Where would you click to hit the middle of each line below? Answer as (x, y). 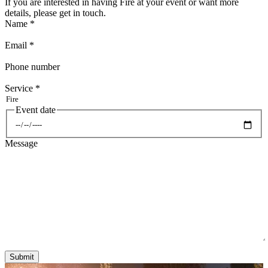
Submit (22, 257)
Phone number (32, 67)
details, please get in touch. (55, 13)
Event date (36, 110)
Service (20, 89)
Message (21, 143)
